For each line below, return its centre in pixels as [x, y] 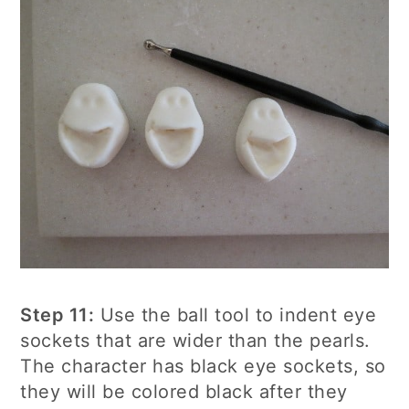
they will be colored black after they [184, 391]
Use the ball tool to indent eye [236, 315]
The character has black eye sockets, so [203, 366]
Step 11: [58, 315]
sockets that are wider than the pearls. [195, 340]
